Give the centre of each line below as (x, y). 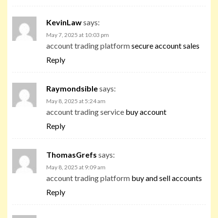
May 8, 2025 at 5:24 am (76, 101)
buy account (146, 111)
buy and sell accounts (167, 178)
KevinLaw (64, 22)
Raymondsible (72, 88)
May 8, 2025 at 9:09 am (76, 167)
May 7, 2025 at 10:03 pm (78, 35)
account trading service (86, 111)
